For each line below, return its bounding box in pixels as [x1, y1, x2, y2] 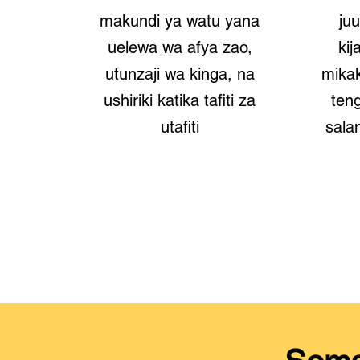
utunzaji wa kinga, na [104, 64, 255, 84]
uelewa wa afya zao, [107, 38, 252, 57]
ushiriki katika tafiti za [104, 91, 256, 110]
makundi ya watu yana [100, 11, 260, 31]
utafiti [160, 117, 199, 137]
